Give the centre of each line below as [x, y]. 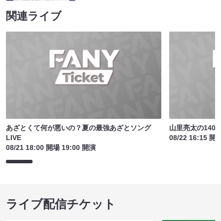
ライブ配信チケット [61, 204]
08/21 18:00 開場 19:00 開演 [51, 148]
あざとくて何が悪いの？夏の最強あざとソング [78, 128]
